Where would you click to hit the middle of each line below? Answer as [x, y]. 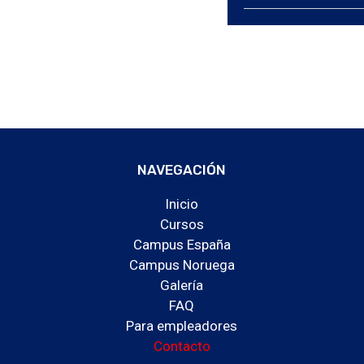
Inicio [182, 204]
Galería [182, 285]
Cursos [182, 224]
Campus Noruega [182, 264]
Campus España [182, 244]
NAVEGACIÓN [182, 169]
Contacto [182, 346]
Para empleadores [182, 325]
